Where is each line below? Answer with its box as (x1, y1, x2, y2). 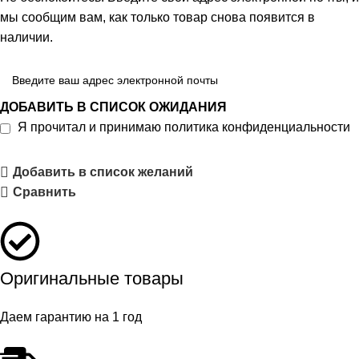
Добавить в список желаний (12, 165, 193, 179)
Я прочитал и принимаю (18, 120, 164, 135)
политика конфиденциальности (164, 120, 350, 135)
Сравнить (12, 185, 76, 200)
